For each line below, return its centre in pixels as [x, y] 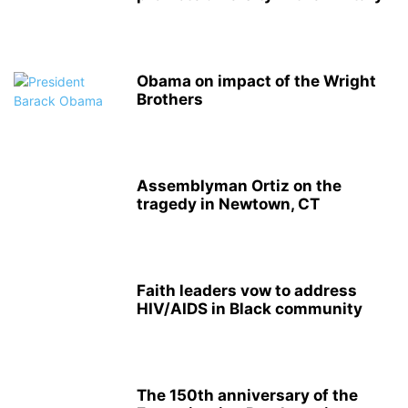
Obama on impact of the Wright [256, 81]
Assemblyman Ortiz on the [239, 186]
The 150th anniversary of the [247, 395]
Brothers [170, 99]
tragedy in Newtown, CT [228, 204]
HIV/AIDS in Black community [250, 309]
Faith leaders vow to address [247, 291]
